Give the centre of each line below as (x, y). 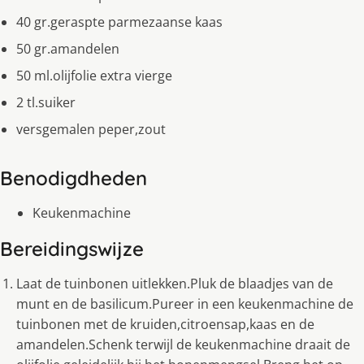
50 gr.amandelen (68, 49)
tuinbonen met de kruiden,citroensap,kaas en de (165, 325)
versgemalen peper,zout (91, 130)
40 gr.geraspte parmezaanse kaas (119, 22)
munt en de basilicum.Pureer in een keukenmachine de (185, 304)
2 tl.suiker (46, 103)
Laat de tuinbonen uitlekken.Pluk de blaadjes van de (175, 284)
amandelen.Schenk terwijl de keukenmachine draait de (183, 345)
